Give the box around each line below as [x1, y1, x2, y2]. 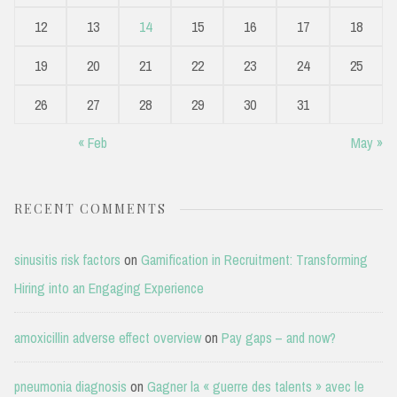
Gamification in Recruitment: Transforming [141, 250, 368, 270]
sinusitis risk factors [14, 250, 121, 270]
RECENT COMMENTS [14, 200, 167, 217]
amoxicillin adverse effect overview [14, 327, 201, 347]
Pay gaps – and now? [222, 327, 336, 347]
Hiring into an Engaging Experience [14, 278, 204, 299]
